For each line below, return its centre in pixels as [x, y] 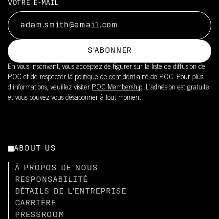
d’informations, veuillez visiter [50, 88]
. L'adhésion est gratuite [176, 88]
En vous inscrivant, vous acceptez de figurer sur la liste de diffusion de [107, 67]
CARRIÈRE [35, 203]
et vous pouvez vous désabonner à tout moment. [75, 98]
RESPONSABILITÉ [51, 180]
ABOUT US [35, 149]
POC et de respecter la [41, 78]
